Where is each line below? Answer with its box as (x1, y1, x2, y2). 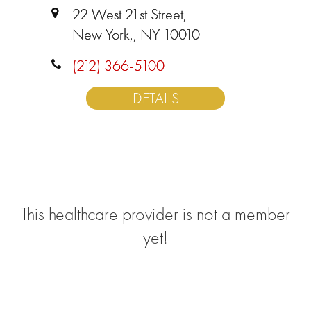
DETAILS (132, 88, 179, 108)
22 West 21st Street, (72, 4, 187, 24)
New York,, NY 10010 (72, 24, 200, 44)
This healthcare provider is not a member (21, 202, 290, 226)
